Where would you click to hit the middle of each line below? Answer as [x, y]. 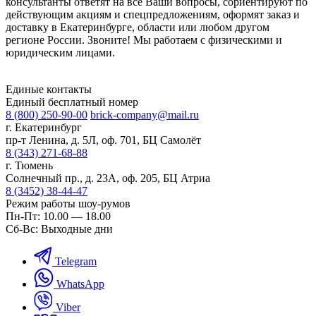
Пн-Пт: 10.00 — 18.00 [58, 216]
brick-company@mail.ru [145, 114]
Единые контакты [49, 89]
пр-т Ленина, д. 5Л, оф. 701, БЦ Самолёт [103, 140]
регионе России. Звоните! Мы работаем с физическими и [144, 39]
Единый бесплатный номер [72, 102]
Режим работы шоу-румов [68, 203]
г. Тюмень [29, 165]
